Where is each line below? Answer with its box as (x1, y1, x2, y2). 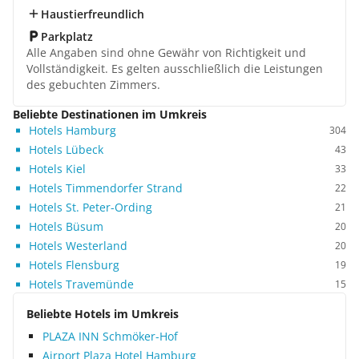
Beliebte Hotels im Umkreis (26, 306, 179, 321)
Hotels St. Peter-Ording (29, 200, 152, 215)
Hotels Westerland (29, 238, 127, 253)
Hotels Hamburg (29, 123, 116, 138)
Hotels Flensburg (29, 257, 119, 272)
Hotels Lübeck (29, 142, 103, 157)
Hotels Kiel (29, 161, 86, 176)
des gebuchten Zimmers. (26, 77, 160, 92)
